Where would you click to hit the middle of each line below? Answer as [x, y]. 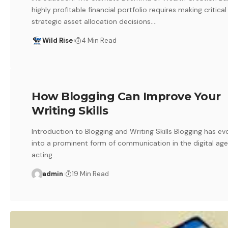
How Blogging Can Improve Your [126, 96]
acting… [45, 154]
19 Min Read [91, 174]
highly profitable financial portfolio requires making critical [129, 10]
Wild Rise [57, 41]
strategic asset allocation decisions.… [94, 22]
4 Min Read [99, 41]
